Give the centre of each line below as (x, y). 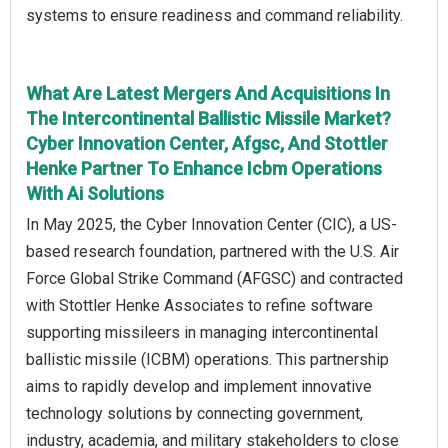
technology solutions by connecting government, (194, 413)
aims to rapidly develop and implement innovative (199, 386)
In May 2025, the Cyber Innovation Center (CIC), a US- (211, 224)
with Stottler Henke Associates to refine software (199, 305)
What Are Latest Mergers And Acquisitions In (208, 93)
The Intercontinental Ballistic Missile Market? (208, 118)
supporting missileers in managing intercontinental (202, 332)
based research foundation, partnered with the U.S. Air (212, 251)
